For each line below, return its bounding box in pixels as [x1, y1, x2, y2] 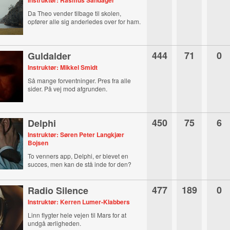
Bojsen [28, 138, 49, 147]
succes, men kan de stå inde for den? [28, 160, 132, 168]
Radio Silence [28, 184, 89, 197]
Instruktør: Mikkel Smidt [28, 63, 98, 72]
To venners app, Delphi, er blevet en [28, 151, 129, 160]
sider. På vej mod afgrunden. [28, 84, 108, 93]
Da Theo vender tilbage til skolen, [28, 9, 122, 17]
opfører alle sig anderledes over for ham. [28, 17, 141, 26]
